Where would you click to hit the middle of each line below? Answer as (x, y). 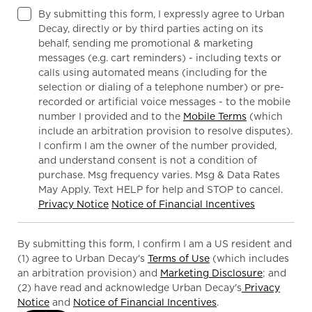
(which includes (249, 258)
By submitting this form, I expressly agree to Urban (162, 14)
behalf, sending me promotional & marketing (146, 43)
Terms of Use (179, 258)
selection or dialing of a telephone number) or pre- (161, 87)
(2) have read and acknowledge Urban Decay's (130, 288)
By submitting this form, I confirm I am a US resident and (155, 244)
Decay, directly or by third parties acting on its (151, 29)
